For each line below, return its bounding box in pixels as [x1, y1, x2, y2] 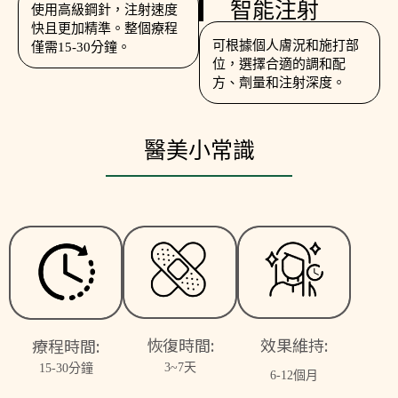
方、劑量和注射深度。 [212, 76, 346, 91]
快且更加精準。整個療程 [31, 21, 178, 36]
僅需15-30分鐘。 [31, 40, 131, 55]
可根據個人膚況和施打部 [212, 38, 359, 53]
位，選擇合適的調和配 [212, 57, 346, 72]
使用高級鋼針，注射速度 [31, 3, 178, 18]
